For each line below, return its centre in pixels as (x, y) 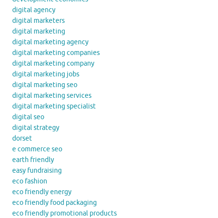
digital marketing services (52, 96)
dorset (22, 139)
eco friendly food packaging (54, 203)
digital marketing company (53, 64)
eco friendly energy (42, 192)
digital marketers (38, 21)
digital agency (34, 10)
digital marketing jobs (46, 74)
